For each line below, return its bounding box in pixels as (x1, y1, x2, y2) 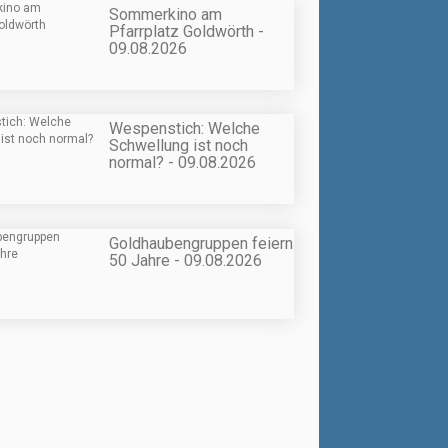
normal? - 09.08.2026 (109, 153, 256, 173)
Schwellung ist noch (109, 136, 248, 156)
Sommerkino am (109, 5, 222, 25)
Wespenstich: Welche (109, 119, 260, 139)
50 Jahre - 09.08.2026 (109, 250, 262, 270)
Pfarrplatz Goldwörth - (109, 22, 264, 42)
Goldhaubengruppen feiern (109, 233, 293, 253)
